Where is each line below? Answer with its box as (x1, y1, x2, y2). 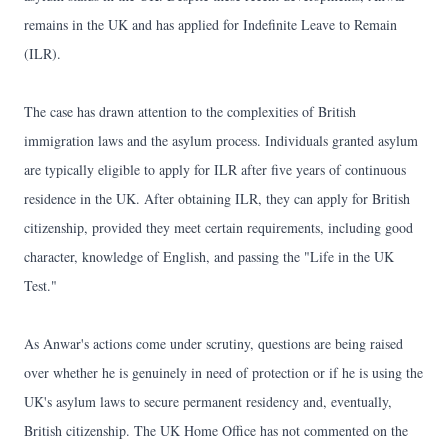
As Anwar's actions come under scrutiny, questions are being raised (24, 334, 403, 354)
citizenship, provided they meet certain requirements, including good (24, 218, 413, 238)
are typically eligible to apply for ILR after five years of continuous (24, 160, 406, 180)
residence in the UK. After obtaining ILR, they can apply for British (24, 189, 410, 209)
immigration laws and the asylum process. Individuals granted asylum (24, 131, 418, 151)
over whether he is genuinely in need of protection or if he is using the (24, 363, 423, 383)
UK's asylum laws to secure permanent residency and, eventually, (24, 392, 392, 412)
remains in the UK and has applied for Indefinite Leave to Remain (24, 15, 397, 35)
